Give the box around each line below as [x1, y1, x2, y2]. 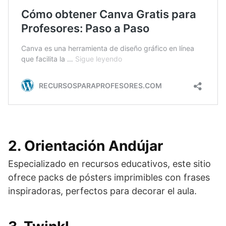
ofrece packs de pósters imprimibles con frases [8, 172, 210, 183]
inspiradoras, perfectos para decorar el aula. [8, 186, 197, 197]
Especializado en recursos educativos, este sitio [8, 158, 211, 169]
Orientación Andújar [24, 137, 163, 155]
